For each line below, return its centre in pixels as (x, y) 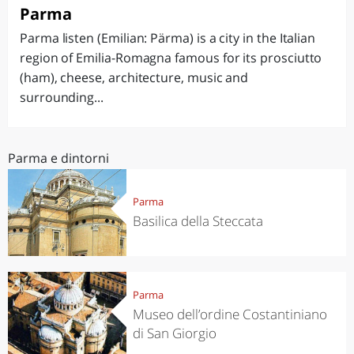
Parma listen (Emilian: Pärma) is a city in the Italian (168, 38)
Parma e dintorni (58, 158)
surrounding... (62, 97)
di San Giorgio (174, 333)
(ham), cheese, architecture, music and (134, 77)
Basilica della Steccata (198, 220)
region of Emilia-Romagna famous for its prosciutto (171, 58)
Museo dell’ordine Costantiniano (230, 314)
